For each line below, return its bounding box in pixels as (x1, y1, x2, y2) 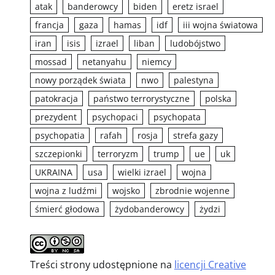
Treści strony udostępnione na (29, 258, 174, 271)
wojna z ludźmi (34, 185, 97, 196)
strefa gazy (172, 130, 218, 141)
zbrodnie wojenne (155, 185, 230, 196)
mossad (34, 56, 67, 68)
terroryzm (97, 148, 138, 160)
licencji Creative (174, 258, 246, 271)
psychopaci (91, 111, 138, 123)
